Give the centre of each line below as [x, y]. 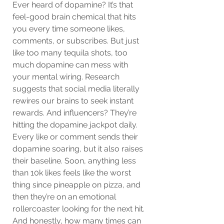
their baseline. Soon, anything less [75, 161]
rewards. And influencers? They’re [75, 113]
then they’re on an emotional [65, 197]
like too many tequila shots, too [71, 53]
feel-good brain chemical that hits [75, 17]
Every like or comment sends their [76, 137]
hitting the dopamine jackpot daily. [76, 125]
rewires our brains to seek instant [74, 101]
